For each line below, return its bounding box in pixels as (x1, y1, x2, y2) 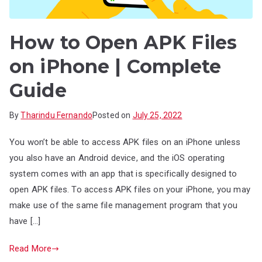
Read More (9, 243, 52, 254)
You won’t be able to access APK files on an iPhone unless (9, 137, 241, 148)
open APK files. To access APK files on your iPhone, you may (9, 184, 250, 195)
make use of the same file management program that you (9, 200, 237, 211)
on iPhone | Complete (9, 55, 221, 78)
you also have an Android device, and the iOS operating (9, 153, 225, 164)
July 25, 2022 (132, 111, 182, 120)
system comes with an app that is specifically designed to (9, 168, 237, 180)
